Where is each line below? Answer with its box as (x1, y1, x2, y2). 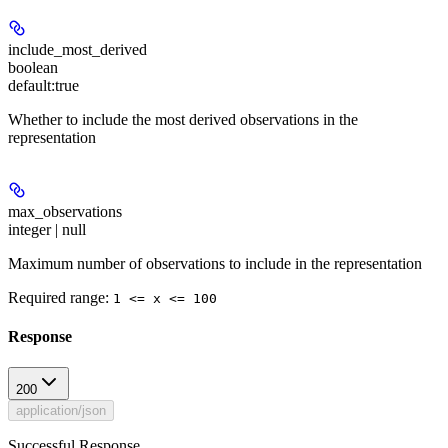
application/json (16, 403, 106, 419)
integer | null (8, 220, 86, 238)
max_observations (8, 202, 122, 220)
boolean (8, 58, 58, 76)
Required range (8, 288, 105, 306)
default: (8, 76, 55, 94)
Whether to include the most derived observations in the (8, 110, 358, 128)
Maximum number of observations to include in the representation (8, 254, 422, 272)
